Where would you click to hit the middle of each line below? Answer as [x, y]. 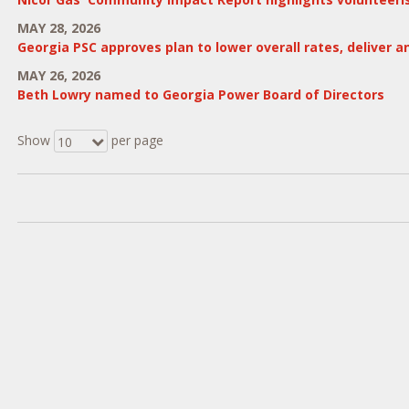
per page [135, 140]
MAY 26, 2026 [58, 75]
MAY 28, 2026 [58, 28]
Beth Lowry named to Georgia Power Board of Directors [200, 94]
